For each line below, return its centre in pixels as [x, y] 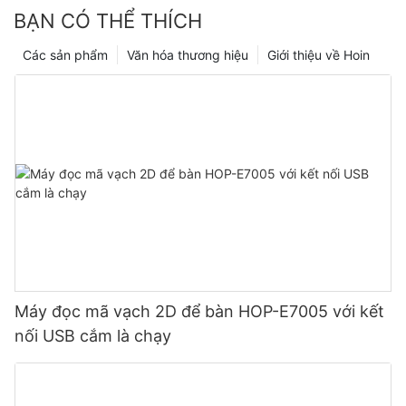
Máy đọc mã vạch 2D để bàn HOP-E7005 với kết [199, 312]
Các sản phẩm [65, 54]
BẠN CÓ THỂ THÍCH [108, 20]
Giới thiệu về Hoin [319, 54]
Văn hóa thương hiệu [188, 54]
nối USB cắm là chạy [93, 336]
